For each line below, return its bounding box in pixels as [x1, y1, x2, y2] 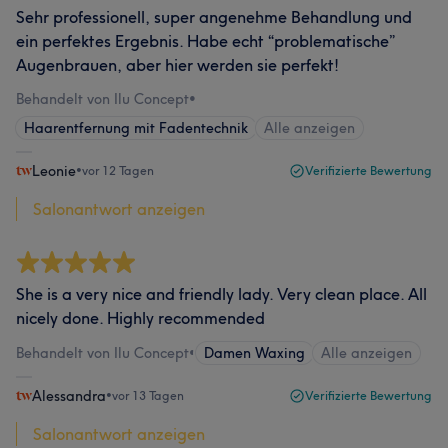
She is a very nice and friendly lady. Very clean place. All [16, 284, 427, 304]
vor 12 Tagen [82, 163, 154, 178]
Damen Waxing [204, 344, 305, 362]
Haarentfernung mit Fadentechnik [24, 119, 248, 137]
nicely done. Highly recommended [16, 308, 265, 328]
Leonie [32, 162, 76, 180]
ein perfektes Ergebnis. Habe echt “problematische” [16, 31, 395, 51]
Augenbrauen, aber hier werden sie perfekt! [16, 55, 339, 75]
